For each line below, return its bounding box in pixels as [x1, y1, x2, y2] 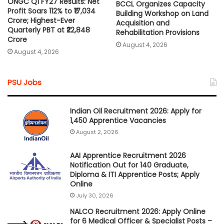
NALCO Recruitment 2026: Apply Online [70, 206, 205, 217]
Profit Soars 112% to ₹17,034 [7, 6, 95, 16]
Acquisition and [116, 17, 169, 28]
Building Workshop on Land [116, 8, 208, 18]
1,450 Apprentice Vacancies [70, 115, 166, 126]
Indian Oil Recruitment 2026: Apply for [70, 106, 201, 116]
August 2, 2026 [76, 128, 118, 136]
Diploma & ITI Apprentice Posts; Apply [70, 169, 199, 180]
